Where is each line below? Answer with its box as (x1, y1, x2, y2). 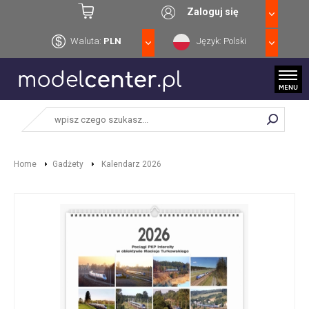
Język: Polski (196, 36, 246, 46)
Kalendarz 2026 (99, 159, 161, 169)
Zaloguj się (187, 6, 239, 17)
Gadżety (52, 159, 83, 169)
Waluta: (70, 36, 104, 46)
